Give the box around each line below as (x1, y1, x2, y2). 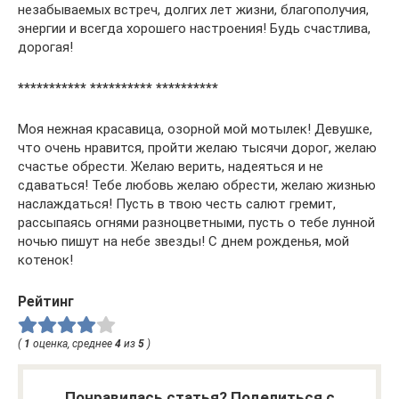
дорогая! (18, 39, 73, 55)
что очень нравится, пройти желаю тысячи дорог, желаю (18, 140, 377, 156)
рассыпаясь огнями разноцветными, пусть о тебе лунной (18, 215, 375, 231)
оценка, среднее (30, 337, 115, 350)
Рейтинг (18, 293, 74, 310)
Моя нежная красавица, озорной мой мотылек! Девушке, (18, 121, 372, 137)
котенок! (18, 252, 73, 268)
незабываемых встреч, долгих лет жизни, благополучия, (18, 2, 369, 18)
